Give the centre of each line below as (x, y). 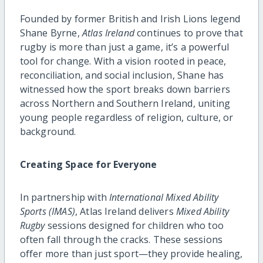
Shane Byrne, (51, 33)
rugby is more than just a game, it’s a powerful (124, 47)
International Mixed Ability (164, 197)
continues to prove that (188, 33)
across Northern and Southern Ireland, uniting (125, 103)
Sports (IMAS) (47, 211)
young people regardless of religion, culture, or (127, 117)
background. (48, 131)
